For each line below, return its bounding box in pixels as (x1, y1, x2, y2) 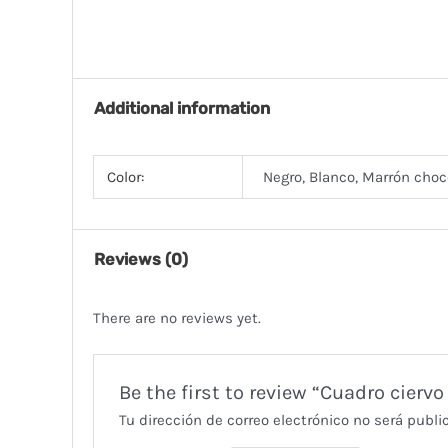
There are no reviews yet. (92, 308, 261, 327)
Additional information (94, 99, 271, 119)
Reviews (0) (94, 250, 189, 270)
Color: (107, 167, 144, 186)
